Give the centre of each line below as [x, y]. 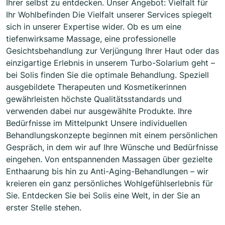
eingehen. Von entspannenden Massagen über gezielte [109, 159]
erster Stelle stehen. [44, 208]
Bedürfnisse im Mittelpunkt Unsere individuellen [96, 123]
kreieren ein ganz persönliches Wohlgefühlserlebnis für [109, 184]
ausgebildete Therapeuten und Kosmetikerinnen [96, 87]
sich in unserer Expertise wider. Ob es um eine [94, 27]
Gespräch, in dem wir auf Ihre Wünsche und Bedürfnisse [112, 147]
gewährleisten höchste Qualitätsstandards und [94, 99]
